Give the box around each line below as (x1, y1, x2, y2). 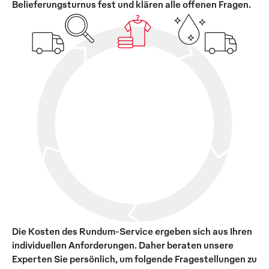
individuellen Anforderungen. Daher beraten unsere (12, 238, 234, 251)
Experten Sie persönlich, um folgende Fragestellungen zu (12, 252, 257, 265)
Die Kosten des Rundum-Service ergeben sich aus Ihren (12, 225, 252, 237)
